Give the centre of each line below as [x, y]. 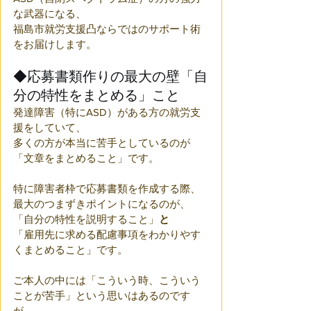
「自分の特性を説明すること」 [86, 219]
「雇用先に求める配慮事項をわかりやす [107, 234]
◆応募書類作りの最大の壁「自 [110, 76]
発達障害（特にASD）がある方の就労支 [107, 112]
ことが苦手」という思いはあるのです [102, 295]
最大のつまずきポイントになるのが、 [102, 204]
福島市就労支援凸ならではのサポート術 [107, 29]
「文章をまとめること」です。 [86, 158]
